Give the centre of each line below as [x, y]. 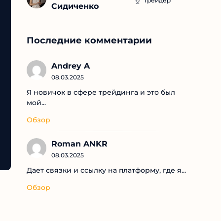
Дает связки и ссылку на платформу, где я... [106, 170]
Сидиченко [75, 6]
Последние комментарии [89, 41]
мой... [36, 103]
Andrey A [71, 66]
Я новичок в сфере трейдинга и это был [101, 92]
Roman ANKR [79, 144]
